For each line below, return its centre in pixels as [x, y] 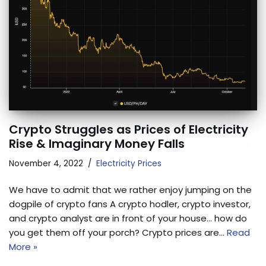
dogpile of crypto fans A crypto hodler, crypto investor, [130, 204]
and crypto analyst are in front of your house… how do [128, 218]
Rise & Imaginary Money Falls [97, 144]
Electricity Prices [129, 164]
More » [23, 247]
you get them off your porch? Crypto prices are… [118, 233]
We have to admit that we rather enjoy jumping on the [130, 190]
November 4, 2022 [46, 164]
